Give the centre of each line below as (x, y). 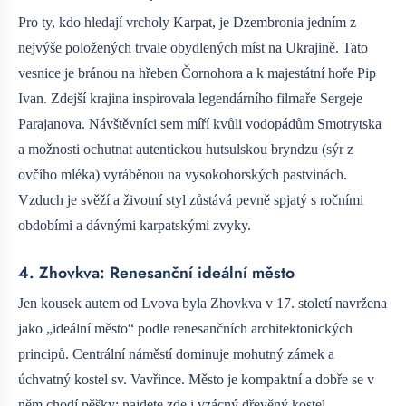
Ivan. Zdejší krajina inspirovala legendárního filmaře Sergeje (190, 98)
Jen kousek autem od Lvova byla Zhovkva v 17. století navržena (203, 304)
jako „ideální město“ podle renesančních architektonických (185, 329)
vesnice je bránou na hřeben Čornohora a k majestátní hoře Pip (197, 73)
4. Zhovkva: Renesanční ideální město (156, 273)
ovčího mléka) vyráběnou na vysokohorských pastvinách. (183, 174)
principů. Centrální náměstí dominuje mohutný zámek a (176, 354)
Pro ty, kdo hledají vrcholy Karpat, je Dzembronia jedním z (187, 22)
